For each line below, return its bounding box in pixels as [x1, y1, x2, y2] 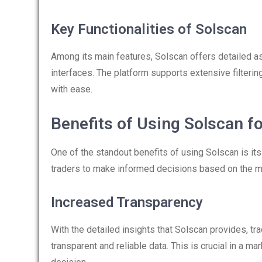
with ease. [51, 84, 92, 95]
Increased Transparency [51, 194, 203, 211]
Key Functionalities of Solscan [51, 21, 247, 37]
